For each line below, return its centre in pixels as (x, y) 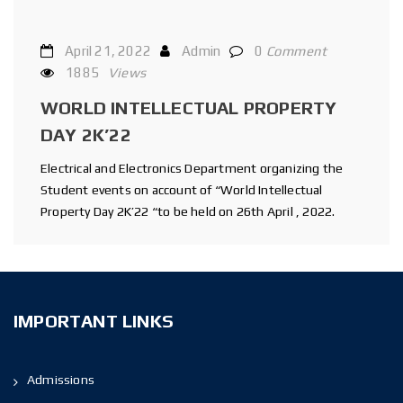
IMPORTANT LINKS (94, 321)
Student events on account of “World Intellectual (182, 190)
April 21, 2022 (108, 51)
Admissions (61, 380)
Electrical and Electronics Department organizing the (192, 168)
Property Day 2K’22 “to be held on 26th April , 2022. (188, 211)
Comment (296, 51)
